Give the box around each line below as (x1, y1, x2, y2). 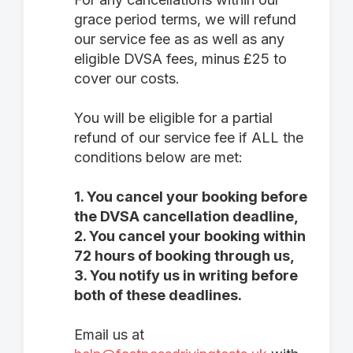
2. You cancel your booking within (74, 228, 306, 244)
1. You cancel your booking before (74, 188, 307, 205)
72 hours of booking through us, (74, 247, 295, 264)
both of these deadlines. (74, 287, 242, 303)
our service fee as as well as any (74, 31, 284, 47)
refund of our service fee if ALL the (74, 129, 303, 146)
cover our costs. (74, 70, 180, 87)
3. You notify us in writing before (74, 267, 298, 284)
